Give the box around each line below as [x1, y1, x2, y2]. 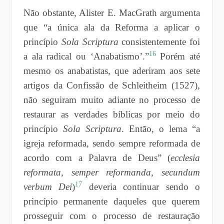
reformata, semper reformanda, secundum [23, 166, 200, 177]
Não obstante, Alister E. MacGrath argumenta [23, 7, 200, 18]
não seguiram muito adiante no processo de [23, 94, 200, 105]
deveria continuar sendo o [82, 181, 200, 192]
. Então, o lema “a [121, 123, 200, 134]
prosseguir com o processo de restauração [23, 210, 200, 221]
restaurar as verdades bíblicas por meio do [23, 108, 200, 119]
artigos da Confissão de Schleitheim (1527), [23, 79, 200, 90]
